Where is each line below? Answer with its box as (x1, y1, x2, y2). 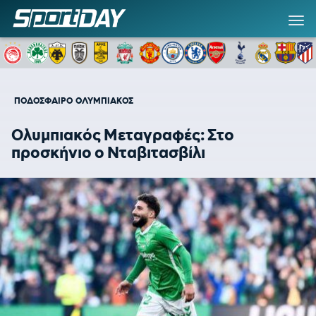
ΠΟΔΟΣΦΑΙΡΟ (14, 95, 73, 106)
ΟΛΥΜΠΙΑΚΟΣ (75, 95, 133, 106)
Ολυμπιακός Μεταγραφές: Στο (11, 125, 234, 145)
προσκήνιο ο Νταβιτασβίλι (11, 142, 205, 163)
